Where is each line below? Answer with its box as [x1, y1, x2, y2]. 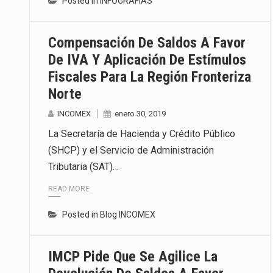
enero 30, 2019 [115, 109, 166, 119]
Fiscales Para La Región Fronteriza [48, 68, 251, 86]
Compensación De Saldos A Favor [48, 34, 246, 52]
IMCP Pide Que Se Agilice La [48, 247, 218, 265]
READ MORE [48, 184, 90, 193]
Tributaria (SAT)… [48, 161, 119, 173]
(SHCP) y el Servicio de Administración [48, 144, 214, 157]
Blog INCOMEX [100, 209, 155, 219]
